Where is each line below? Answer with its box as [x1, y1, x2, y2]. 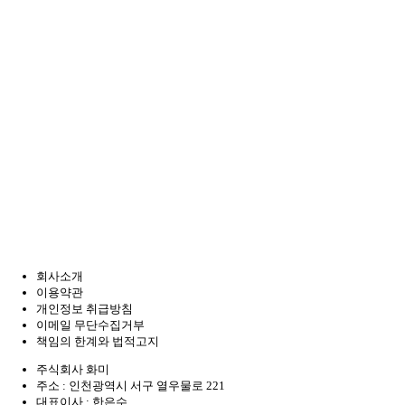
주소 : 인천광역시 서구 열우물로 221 [36, 379, 225, 393]
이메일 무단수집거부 [36, 318, 145, 333]
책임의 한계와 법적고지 [36, 334, 159, 349]
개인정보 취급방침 [36, 302, 133, 316]
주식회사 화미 [36, 363, 109, 377]
